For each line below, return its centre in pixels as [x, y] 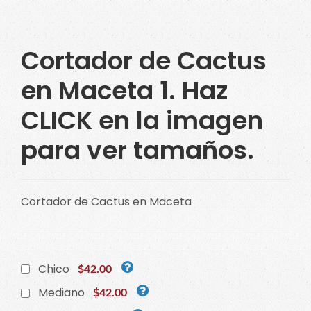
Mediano [61, 293]
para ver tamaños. [137, 150]
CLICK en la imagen [142, 120]
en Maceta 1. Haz [124, 90]
